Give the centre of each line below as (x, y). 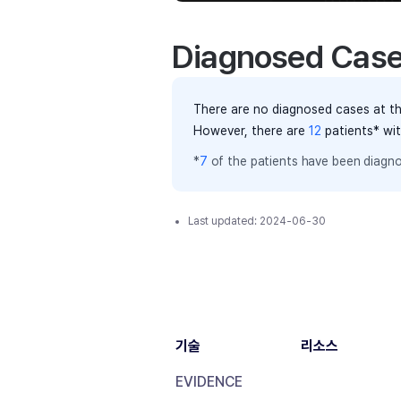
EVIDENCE (209, 382)
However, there (240, 131)
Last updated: (224, 221)
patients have (290, 161)
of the (229, 161)
